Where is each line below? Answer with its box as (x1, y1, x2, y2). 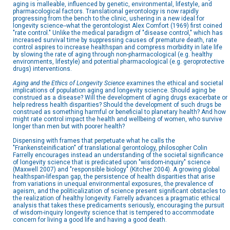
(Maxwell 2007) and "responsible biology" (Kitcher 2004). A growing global (13, 166, 220, 174)
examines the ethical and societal (125, 80, 223, 87)
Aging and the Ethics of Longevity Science (13, 80, 125, 87)
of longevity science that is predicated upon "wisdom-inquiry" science (13, 159, 210, 166)
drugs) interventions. (13, 65, 72, 73)
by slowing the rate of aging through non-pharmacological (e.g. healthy (13, 51, 213, 59)
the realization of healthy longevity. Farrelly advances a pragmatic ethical (13, 195, 220, 202)
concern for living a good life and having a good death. (13, 216, 167, 224)
